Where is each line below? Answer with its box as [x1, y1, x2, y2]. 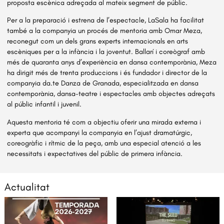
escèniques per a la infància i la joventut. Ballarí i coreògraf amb [7, 47, 205, 56]
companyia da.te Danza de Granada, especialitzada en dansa [7, 78, 199, 88]
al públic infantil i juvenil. [7, 99, 82, 109]
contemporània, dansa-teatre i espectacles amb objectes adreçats [7, 89, 215, 98]
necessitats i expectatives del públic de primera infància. [7, 148, 183, 158]
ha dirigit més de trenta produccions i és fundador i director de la [7, 68, 207, 77]
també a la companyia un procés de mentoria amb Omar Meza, [7, 26, 202, 35]
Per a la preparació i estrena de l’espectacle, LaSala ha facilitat [7, 15, 204, 25]
